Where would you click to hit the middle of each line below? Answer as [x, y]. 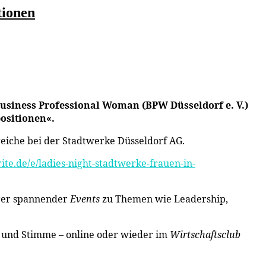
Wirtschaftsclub [205, 234]
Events [85, 199]
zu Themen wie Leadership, [164, 199]
